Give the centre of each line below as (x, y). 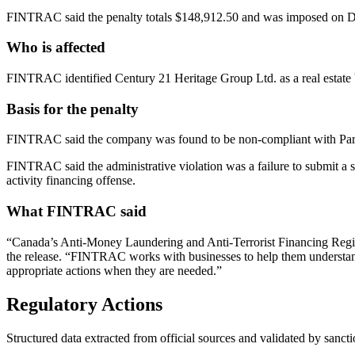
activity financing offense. (71, 181)
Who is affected (56, 48)
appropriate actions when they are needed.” (114, 270)
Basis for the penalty (73, 109)
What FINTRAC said (76, 212)
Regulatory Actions (84, 304)
